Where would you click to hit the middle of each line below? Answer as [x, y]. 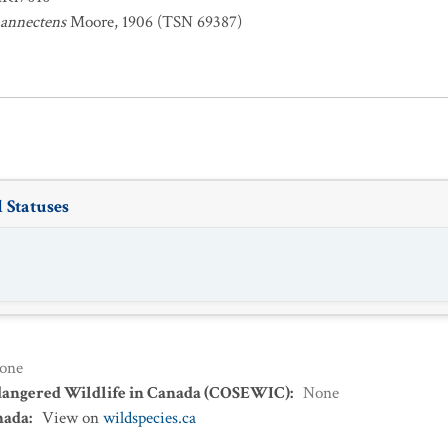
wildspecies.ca [149, 418]
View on [72, 418]
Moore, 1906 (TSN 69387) [154, 22]
